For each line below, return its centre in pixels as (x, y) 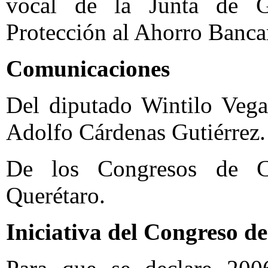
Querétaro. (56, 195)
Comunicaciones (88, 68)
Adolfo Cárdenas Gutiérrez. (136, 132)
